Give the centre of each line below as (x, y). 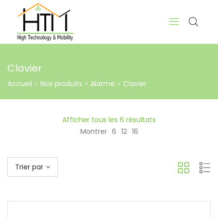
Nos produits (61, 84)
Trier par (29, 167)
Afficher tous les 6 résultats (109, 120)
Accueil (20, 84)
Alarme (103, 84)
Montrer (93, 131)
